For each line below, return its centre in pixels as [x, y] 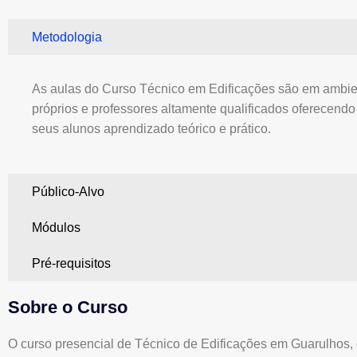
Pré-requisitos [71, 264]
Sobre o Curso [68, 308]
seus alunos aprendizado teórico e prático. [151, 129]
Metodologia [67, 37]
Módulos [56, 228]
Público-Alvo [68, 192]
